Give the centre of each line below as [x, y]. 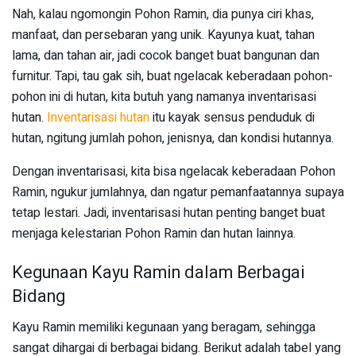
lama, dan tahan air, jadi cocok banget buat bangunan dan [166, 55]
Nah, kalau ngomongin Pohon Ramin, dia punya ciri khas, [163, 14]
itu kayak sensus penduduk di [232, 117]
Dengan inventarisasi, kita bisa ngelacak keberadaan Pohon [174, 171]
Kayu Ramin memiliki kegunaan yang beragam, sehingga [164, 328]
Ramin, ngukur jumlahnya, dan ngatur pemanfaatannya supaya [178, 192]
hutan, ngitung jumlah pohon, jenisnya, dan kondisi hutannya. [173, 138]
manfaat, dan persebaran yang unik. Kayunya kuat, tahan [163, 35]
